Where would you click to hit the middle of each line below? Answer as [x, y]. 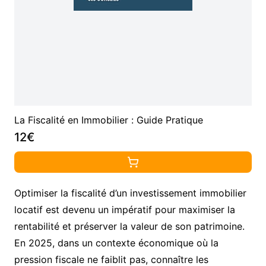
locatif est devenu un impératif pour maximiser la [124, 210]
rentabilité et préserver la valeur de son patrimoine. [129, 227]
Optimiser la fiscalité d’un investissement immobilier [130, 193]
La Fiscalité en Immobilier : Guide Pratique [108, 120]
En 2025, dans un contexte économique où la [116, 243]
